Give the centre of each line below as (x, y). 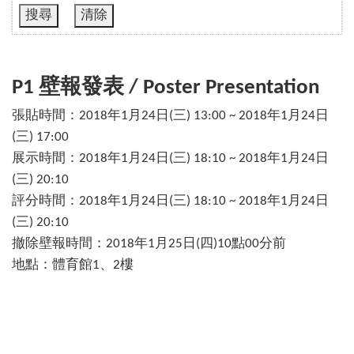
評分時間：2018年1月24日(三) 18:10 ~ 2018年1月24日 (170, 201)
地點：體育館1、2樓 (73, 265)
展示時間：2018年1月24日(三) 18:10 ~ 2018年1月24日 (170, 159)
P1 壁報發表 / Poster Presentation (166, 88)
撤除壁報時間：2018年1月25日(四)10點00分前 (149, 244)
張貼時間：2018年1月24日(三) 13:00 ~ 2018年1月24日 (170, 116)
